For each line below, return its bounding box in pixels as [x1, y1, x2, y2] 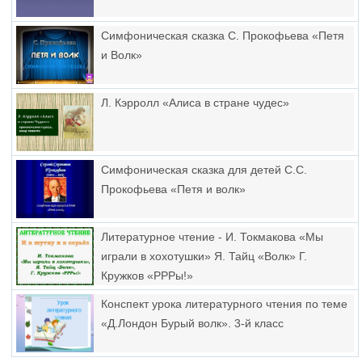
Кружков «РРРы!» [101, 269, 193, 282]
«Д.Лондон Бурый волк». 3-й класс [101, 317, 284, 330]
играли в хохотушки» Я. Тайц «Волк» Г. [101, 250, 307, 263]
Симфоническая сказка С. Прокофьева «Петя [101, 29, 344, 42]
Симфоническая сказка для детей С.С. [101, 163, 307, 176]
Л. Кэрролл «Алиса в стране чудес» [101, 96, 289, 109]
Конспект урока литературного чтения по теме [101, 297, 347, 310]
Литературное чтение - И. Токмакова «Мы [101, 230, 323, 243]
